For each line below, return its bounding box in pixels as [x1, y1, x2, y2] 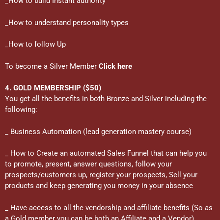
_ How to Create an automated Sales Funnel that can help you [5, 149, 207, 158]
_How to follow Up [5, 40, 66, 49]
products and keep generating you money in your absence [5, 181, 193, 190]
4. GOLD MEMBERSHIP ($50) [5, 83, 101, 92]
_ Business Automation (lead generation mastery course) [5, 127, 192, 136]
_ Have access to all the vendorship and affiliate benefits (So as [5, 203, 213, 212]
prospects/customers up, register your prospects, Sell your [5, 170, 197, 179]
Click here [99, 61, 132, 71]
